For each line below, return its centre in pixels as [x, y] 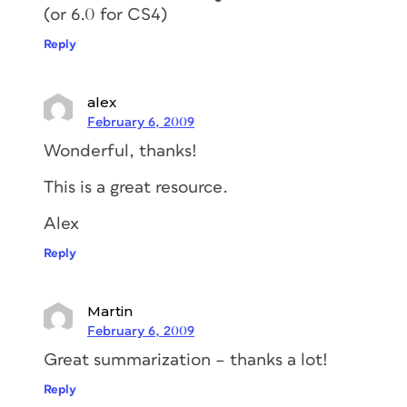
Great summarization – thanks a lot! [186, 360]
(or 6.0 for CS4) [105, 15]
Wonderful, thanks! [120, 151]
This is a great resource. [136, 187]
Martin [110, 311]
